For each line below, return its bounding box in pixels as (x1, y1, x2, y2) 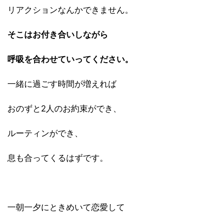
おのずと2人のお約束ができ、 (7, 104, 121, 113)
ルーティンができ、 (7, 128, 83, 138)
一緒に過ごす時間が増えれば (7, 79, 116, 89)
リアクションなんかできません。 (7, 5, 133, 15)
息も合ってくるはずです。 (7, 153, 108, 163)
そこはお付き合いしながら (7, 30, 108, 39)
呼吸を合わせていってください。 (7, 54, 133, 64)
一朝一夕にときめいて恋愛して (7, 202, 125, 212)
